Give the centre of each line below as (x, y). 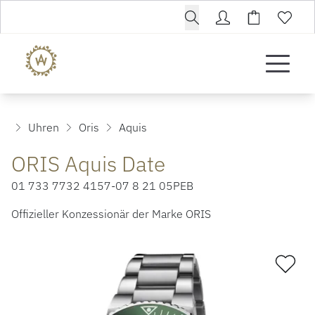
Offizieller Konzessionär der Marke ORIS (111, 214)
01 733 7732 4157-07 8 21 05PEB (102, 186)
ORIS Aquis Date (88, 163)
